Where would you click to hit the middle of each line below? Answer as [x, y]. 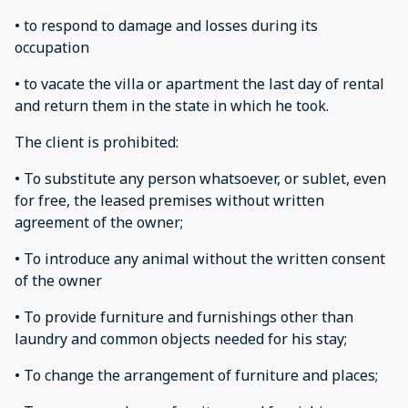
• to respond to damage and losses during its [166, 25]
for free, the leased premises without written [169, 200]
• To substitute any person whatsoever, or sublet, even [200, 178]
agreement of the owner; [99, 222]
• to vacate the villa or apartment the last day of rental [199, 84]
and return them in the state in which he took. [172, 106]
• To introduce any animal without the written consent [200, 259]
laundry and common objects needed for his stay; [181, 339]
